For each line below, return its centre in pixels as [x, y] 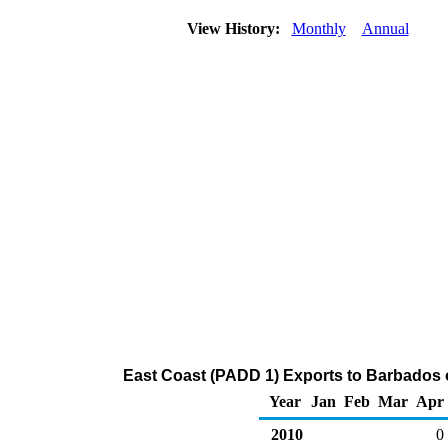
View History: [235, 28]
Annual [385, 28]
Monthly [318, 28]
